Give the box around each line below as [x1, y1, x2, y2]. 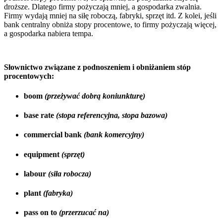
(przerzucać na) [57, 208, 109, 217]
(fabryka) [43, 189, 73, 198]
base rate [24, 111, 54, 119]
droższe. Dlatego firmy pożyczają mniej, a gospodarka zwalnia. [4, 2, 202, 11]
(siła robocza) [48, 169, 91, 178]
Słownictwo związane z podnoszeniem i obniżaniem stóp [4, 63, 191, 72]
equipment [24, 150, 61, 159]
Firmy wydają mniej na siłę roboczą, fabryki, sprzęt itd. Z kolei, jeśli [4, 11, 217, 20]
